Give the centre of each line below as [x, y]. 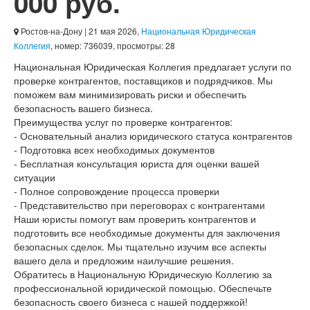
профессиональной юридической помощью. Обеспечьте [143, 288]
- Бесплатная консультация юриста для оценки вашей [137, 163]
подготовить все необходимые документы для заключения [147, 232]
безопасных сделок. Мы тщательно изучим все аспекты [140, 246]
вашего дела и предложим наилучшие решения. [124, 260]
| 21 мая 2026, [112, 31]
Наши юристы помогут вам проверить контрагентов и [135, 219]
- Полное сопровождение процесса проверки [117, 191]
